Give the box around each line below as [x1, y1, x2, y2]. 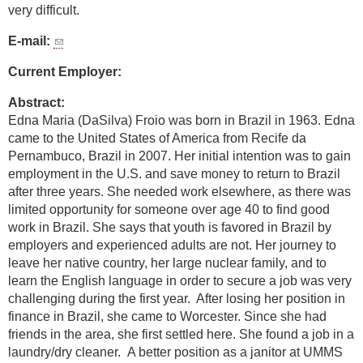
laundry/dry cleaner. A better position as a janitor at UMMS [8, 345, 343, 360]
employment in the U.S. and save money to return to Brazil [8, 167, 340, 181]
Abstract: [8, 96, 68, 110]
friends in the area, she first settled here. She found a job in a [8, 327, 354, 342]
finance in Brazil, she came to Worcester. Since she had [8, 310, 327, 324]
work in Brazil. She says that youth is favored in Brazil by [8, 220, 331, 235]
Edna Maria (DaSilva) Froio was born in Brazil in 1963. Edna [8, 113, 355, 128]
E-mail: [8, 34, 53, 49]
